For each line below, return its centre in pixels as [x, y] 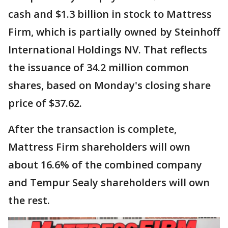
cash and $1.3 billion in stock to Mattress [110, 14]
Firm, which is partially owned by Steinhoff [114, 32]
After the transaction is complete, [92, 129]
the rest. [29, 201]
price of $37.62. [45, 103]
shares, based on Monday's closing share [109, 85]
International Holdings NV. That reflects [108, 50]
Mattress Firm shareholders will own [99, 147]
